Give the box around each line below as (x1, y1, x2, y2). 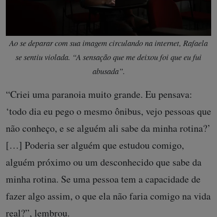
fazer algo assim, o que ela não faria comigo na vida (6, 189, 211, 202)
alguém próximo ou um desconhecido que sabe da (6, 155, 201, 169)
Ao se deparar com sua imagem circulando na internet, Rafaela (9, 37, 208, 48)
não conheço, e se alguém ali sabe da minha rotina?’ (6, 122, 211, 135)
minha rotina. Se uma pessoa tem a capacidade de (6, 172, 201, 186)
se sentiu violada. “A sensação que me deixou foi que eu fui (15, 51, 201, 62)
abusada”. (92, 65, 125, 76)
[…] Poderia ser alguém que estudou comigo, (6, 139, 184, 152)
